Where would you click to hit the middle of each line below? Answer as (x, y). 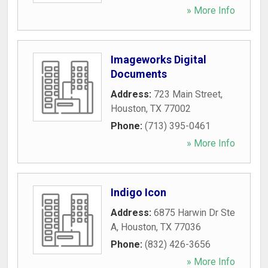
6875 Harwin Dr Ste (194, 213)
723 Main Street (187, 94)
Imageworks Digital (159, 60)
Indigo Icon (138, 192)
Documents (139, 74)
